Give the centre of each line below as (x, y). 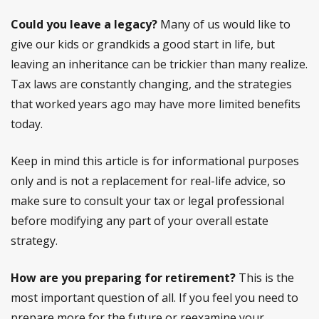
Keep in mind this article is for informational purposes (155, 161)
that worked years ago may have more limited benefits (156, 104)
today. (27, 124)
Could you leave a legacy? (84, 24)
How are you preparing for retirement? (123, 278)
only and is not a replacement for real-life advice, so (148, 181)
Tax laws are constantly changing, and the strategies (151, 84)
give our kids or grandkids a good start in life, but (143, 44)
